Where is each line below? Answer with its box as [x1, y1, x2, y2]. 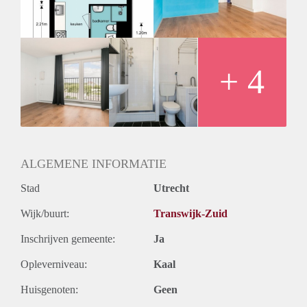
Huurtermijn [21, 1, 73, 14]
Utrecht [153, 182, 189, 194]
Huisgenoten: [21, 283, 78, 295]
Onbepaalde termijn [21, 16, 106, 29]
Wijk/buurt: [21, 207, 69, 219]
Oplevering [21, 32, 69, 44]
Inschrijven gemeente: [21, 232, 115, 245]
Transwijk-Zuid [153, 207, 228, 219]
